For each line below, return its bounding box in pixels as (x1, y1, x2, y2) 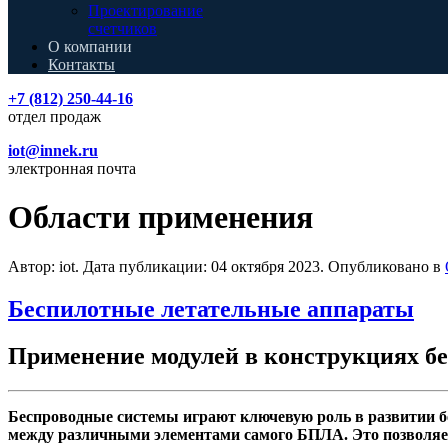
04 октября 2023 (211, 257, 320, 275)
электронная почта (8, 160, 136, 177)
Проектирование (88, 2, 203, 19)
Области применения (8, 199, 313, 236)
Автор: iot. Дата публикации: (8, 257, 211, 275)
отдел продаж (8, 108, 101, 125)
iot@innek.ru (8, 142, 98, 159)
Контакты (48, 56, 115, 73)
